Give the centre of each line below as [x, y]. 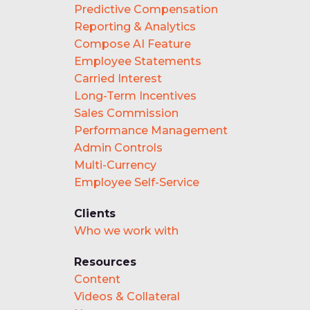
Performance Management [151, 130]
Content [97, 279]
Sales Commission [126, 113]
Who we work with [126, 230]
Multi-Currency [115, 165]
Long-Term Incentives [135, 95]
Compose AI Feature [133, 44]
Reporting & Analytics [135, 26]
